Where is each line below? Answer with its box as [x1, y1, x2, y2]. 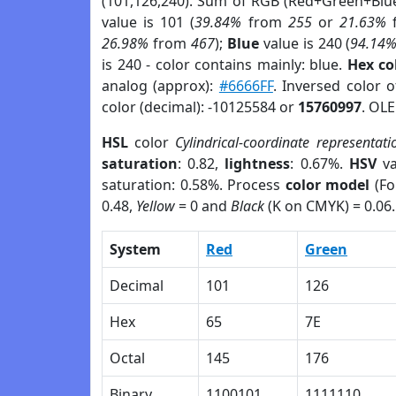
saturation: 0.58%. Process [102, 175, 286, 194]
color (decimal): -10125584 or [102, 97, 298, 117]
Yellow [136, 196, 175, 216]
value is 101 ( [102, 12, 195, 32]
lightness [225, 154, 291, 173]
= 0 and [175, 196, 231, 216]
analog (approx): [102, 76, 219, 95]
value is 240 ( [258, 34, 351, 53]
